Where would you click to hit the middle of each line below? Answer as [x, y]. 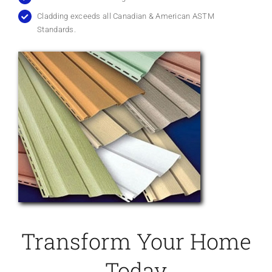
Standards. [57, 30]
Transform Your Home [136, 241]
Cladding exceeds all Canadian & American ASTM [126, 16]
